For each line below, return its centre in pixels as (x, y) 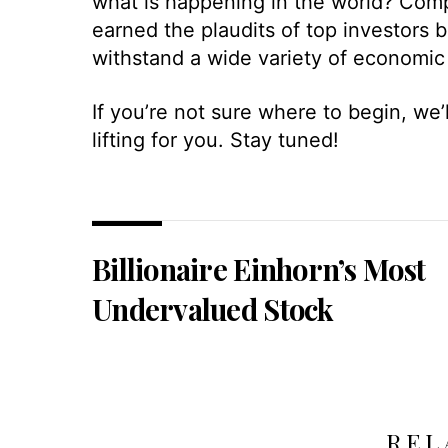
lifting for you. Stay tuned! (215, 139)
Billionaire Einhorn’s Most (259, 268)
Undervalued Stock (212, 308)
